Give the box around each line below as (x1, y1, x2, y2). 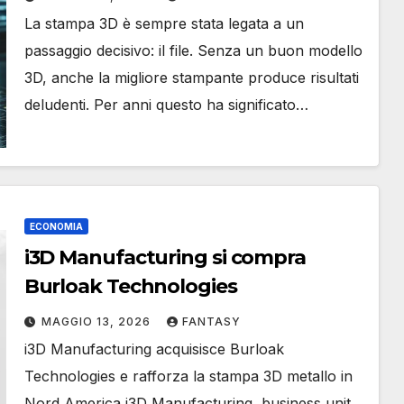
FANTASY (181, 315, 241, 328)
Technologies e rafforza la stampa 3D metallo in (23, 367, 353, 385)
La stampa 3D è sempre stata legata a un (23, 14, 304, 32)
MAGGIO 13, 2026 (41, 315, 154, 328)
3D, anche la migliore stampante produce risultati (23, 69, 359, 87)
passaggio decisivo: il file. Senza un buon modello (23, 41, 363, 60)
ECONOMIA (29, 221, 83, 232)
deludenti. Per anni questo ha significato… (23, 96, 308, 114)
